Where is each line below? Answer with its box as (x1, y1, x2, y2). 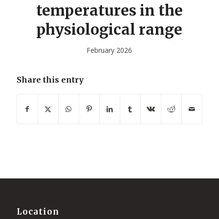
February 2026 (87, 45, 132, 55)
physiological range (36, 20, 183, 39)
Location (16, 207, 59, 218)
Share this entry (16, 75, 84, 85)
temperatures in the (36, 1, 183, 20)
